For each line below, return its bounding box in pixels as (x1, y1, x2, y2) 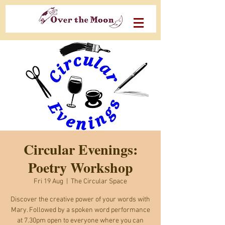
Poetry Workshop (28, 157, 133, 178)
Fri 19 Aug (34, 177, 63, 186)
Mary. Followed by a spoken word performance (11, 206, 150, 214)
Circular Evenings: (23, 139, 138, 160)
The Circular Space (71, 177, 127, 186)
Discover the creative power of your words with (11, 195, 150, 204)
